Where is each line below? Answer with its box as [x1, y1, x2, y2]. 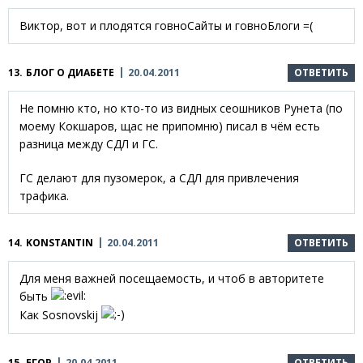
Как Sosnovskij [19, 306, 101, 322]
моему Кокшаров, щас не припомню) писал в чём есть [19, 117, 320, 134]
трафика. [19, 187, 69, 203]
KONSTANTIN [26, 235, 93, 250]
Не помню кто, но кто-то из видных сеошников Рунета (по [19, 100, 343, 116]
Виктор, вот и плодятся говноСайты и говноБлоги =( [19, 17, 313, 33]
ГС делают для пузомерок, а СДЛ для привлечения [19, 169, 299, 186]
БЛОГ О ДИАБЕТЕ [26, 65, 114, 79]
